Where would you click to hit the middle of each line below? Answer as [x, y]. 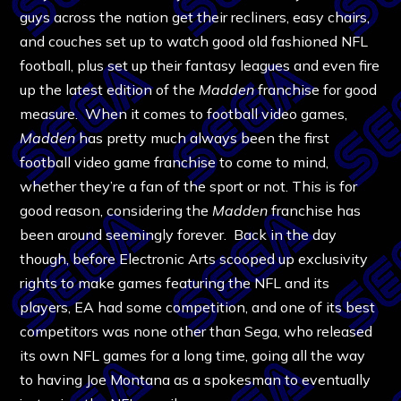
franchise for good [316, 89]
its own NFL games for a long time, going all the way [193, 355]
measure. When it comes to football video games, [184, 113]
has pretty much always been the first [203, 137]
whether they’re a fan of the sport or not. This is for [189, 186]
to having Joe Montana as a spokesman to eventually [196, 379]
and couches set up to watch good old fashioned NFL [194, 41]
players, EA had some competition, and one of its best [198, 307]
